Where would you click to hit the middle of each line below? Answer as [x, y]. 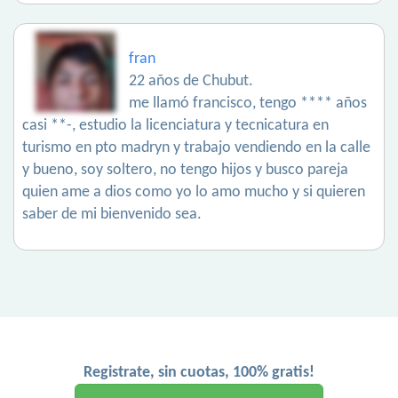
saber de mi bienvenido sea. [112, 215]
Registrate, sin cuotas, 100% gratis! [199, 373]
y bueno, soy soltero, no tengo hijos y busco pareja [185, 171]
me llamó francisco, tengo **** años [248, 104]
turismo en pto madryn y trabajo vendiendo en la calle [196, 148]
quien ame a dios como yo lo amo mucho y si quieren [194, 193]
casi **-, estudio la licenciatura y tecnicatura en [175, 126]
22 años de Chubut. [191, 82]
